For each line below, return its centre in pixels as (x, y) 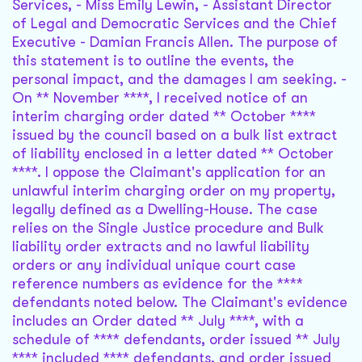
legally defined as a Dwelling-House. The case (165, 210)
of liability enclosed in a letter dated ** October (173, 154)
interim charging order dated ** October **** (164, 117)
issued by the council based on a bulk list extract (175, 135)
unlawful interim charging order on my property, (174, 191)
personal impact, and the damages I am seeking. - (179, 80)
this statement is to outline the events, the (153, 61)
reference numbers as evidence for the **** (158, 284)
